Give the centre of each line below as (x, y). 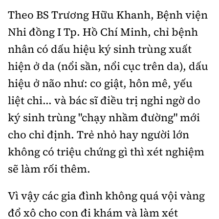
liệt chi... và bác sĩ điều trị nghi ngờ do (104, 100)
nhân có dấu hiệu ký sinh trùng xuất (100, 49)
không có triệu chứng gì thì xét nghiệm (106, 152)
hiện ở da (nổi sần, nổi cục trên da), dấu (108, 66)
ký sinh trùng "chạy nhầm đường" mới (104, 117)
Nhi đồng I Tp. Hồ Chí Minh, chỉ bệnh (103, 32)
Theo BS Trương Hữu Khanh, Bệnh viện (108, 15)
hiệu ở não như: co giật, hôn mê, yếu (100, 83)
